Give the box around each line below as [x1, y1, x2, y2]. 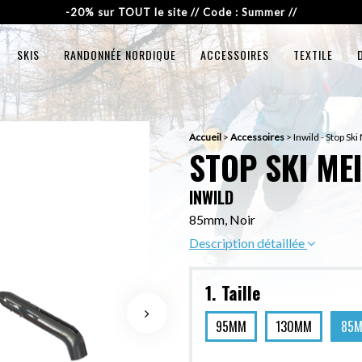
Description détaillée [189, 235, 307, 250]
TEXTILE [293, 46, 333, 63]
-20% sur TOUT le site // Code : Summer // [65, 6, 297, 19]
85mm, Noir [189, 212, 255, 227]
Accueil [189, 131, 221, 143]
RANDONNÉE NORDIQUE [63, 46, 176, 63]
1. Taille [205, 280, 260, 305]
